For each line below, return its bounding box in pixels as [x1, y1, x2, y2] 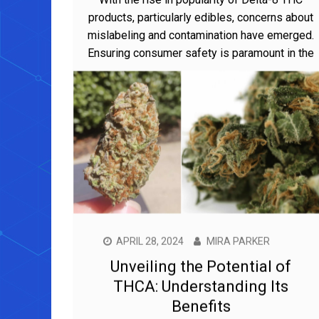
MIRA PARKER [206, 262, 270, 274]
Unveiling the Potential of [110, 284, 291, 303]
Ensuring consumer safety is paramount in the [88, 46, 314, 60]
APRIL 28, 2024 [116, 262, 184, 274]
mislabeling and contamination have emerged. [88, 28, 314, 42]
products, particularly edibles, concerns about [88, 10, 313, 24]
